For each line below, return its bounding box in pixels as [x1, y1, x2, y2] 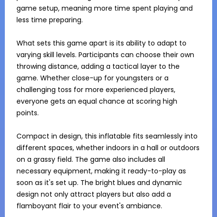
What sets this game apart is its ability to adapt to [16, 38, 186, 48]
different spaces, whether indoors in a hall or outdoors [16, 143, 200, 153]
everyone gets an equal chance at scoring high [16, 96, 177, 106]
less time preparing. [16, 15, 85, 25]
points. [16, 108, 41, 118]
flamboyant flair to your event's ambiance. [16, 201, 162, 211]
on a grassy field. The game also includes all [16, 155, 165, 164]
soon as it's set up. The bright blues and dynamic [16, 178, 182, 187]
